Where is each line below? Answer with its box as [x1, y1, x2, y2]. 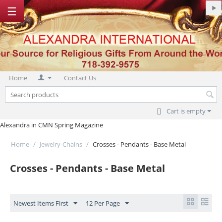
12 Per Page [86, 199, 120, 208]
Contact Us [64, 73, 96, 82]
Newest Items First [13, 199, 68, 208]
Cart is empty [166, 107, 206, 115]
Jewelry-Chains [40, 140, 82, 149]
